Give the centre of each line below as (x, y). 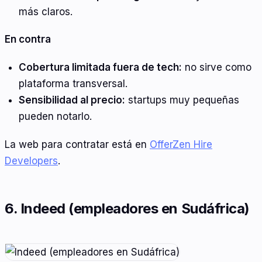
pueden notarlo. (55, 116)
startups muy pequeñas (182, 100)
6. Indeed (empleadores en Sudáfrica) (127, 208)
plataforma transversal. (73, 83)
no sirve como (216, 67)
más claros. (45, 11)
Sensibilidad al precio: (72, 100)
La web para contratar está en (77, 144)
